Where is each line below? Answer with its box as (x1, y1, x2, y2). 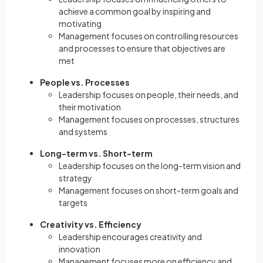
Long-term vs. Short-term (40, 148, 153, 159)
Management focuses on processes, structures (59, 114, 240, 125)
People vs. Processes (40, 77, 130, 88)
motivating (59, 18, 102, 29)
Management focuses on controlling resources (59, 31, 238, 42)
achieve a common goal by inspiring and (59, 6, 211, 17)
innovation (59, 244, 100, 255)
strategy (59, 173, 92, 184)
